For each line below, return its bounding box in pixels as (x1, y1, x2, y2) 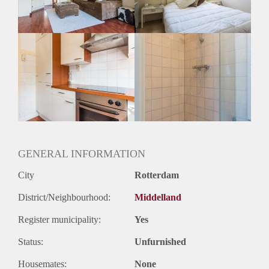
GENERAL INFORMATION (18, 148, 145, 160)
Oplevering (18, 28, 61, 38)
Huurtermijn (18, 1, 64, 12)
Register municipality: (18, 214, 101, 225)
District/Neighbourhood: (18, 192, 110, 203)
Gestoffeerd (18, 41, 62, 52)
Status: (18, 237, 43, 247)
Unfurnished (134, 237, 186, 247)
